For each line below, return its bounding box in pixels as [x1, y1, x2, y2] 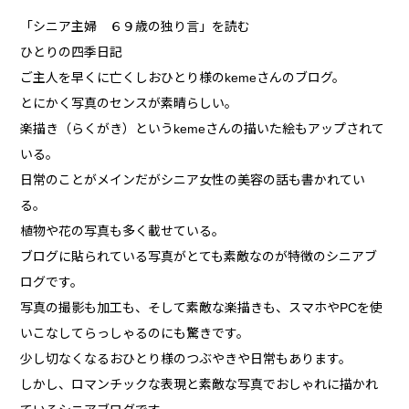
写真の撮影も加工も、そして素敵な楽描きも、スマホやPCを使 [20, 300, 383, 316]
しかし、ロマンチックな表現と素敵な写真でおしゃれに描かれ [20, 377, 379, 393]
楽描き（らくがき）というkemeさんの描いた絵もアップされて [20, 121, 385, 137]
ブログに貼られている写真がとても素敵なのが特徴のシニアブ [20, 249, 378, 265]
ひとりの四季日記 [20, 45, 123, 60]
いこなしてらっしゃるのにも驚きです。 [20, 326, 250, 341]
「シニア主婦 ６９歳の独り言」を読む [20, 19, 251, 35]
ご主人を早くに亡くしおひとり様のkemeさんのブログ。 [20, 70, 346, 86]
